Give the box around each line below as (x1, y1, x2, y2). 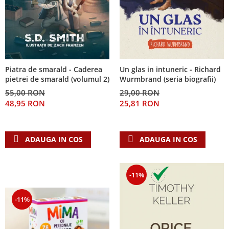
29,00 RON (120, 87, 159, 98)
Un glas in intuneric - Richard (120, 64, 221, 74)
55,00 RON (5, 87, 45, 98)
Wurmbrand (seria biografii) (120, 74, 216, 84)
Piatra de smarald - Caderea (5, 64, 102, 74)
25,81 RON (120, 98, 159, 108)
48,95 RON (5, 98, 45, 108)
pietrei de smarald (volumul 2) (5, 74, 109, 84)
